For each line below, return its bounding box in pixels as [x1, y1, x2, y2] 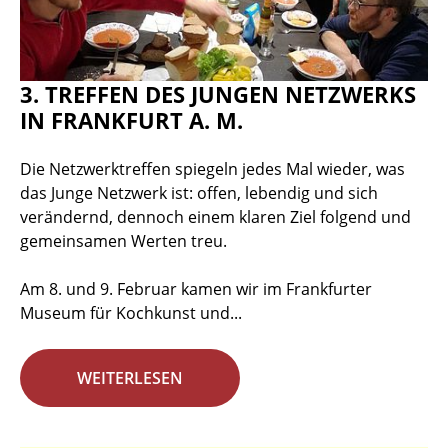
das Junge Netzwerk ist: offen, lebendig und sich [20, 182, 378, 205]
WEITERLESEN [77, 367, 183, 390]
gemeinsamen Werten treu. [20, 230, 227, 253]
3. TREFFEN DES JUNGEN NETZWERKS [20, 79, 416, 110]
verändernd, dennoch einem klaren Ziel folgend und [20, 206, 411, 229]
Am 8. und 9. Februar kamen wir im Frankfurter [20, 278, 372, 301]
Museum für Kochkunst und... [20, 302, 242, 325]
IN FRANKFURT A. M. [20, 105, 243, 136]
